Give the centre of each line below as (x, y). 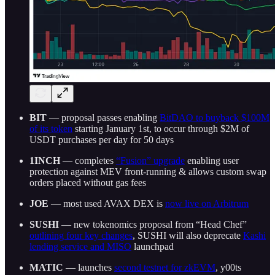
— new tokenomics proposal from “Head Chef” (153, 224)
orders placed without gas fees (88, 182)
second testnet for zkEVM (165, 267)
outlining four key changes (81, 235)
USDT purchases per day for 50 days (102, 139)
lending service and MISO (80, 246)
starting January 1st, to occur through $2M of (161, 128)
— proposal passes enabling (103, 117)
